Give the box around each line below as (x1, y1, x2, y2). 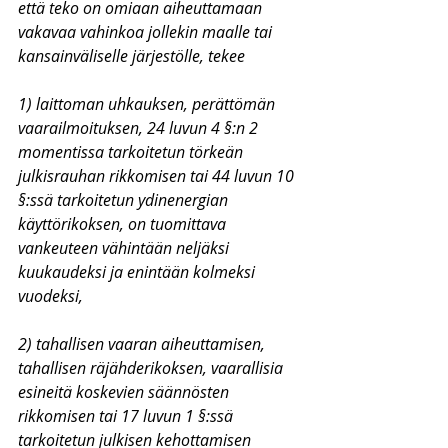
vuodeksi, (18, 285, 83, 307)
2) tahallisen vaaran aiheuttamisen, (18, 333, 269, 355)
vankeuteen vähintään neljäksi (18, 237, 233, 259)
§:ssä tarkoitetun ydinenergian (18, 189, 232, 211)
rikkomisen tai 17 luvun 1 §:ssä (18, 405, 237, 427)
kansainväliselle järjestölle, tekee (18, 45, 245, 67)
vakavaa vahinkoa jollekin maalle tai (18, 21, 276, 43)
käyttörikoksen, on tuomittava (18, 213, 230, 235)
